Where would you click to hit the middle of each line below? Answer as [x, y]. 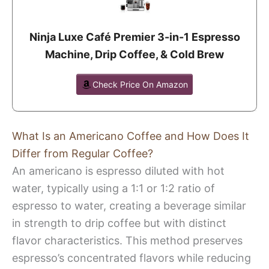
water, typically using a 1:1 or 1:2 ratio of [113, 188]
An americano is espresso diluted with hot [118, 171]
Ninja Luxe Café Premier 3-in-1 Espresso [134, 37]
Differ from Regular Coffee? [83, 153]
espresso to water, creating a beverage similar [129, 205]
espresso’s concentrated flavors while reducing [131, 258]
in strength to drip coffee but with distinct [119, 223]
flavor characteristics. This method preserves [127, 240]
